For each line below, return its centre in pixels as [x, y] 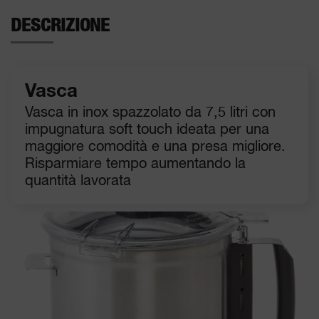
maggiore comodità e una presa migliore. [155, 147]
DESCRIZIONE [60, 25]
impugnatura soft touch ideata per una [147, 130]
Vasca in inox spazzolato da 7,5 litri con [150, 113]
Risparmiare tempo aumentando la [135, 164]
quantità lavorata [78, 181]
